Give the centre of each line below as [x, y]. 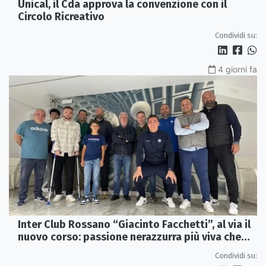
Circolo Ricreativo [61, 17]
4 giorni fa [237, 69]
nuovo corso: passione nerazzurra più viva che [129, 237]
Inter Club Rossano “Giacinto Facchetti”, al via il [134, 224]
